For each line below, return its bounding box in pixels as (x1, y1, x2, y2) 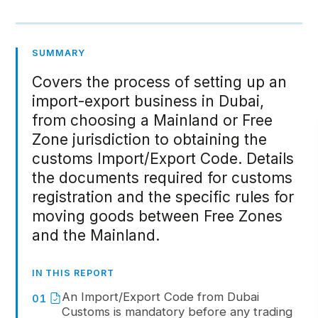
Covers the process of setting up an (32, 73, 287, 91)
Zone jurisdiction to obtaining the (32, 131, 268, 148)
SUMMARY (32, 48, 86, 58)
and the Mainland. (32, 226, 160, 244)
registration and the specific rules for (32, 188, 295, 206)
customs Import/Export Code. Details (32, 150, 295, 168)
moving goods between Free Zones (32, 207, 283, 225)
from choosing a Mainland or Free (32, 111, 273, 129)
